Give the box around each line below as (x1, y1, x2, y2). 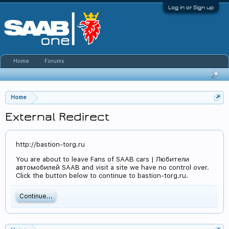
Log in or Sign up (168, 5, 214, 10)
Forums (44, 58, 64, 64)
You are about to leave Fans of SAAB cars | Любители (16, 155, 189, 163)
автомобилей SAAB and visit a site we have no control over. (16, 164, 209, 171)
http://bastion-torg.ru (16, 141, 85, 148)
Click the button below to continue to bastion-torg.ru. (16, 172, 188, 179)
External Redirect (5, 110, 109, 123)
